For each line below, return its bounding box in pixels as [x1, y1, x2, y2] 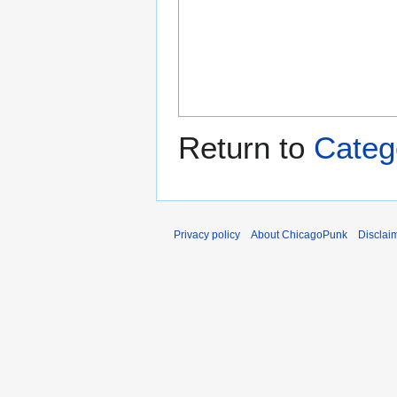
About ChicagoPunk [251, 229, 347, 242]
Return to [178, 130, 314, 166]
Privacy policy [174, 229, 240, 242]
